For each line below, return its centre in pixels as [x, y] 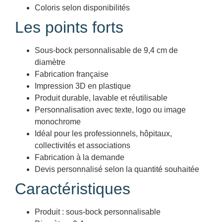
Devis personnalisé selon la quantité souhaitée [117, 169]
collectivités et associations [83, 145]
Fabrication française [72, 74]
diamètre [50, 62]
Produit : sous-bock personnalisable [98, 212]
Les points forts [69, 27]
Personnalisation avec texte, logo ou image [110, 110]
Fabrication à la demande [80, 157]
